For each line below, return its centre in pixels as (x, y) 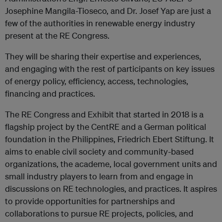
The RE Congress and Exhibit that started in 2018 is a (104, 114)
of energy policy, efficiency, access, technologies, (97, 81)
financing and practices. (50, 94)
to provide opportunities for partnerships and (90, 201)
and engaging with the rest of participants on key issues (110, 69)
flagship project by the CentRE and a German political (106, 127)
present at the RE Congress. (57, 36)
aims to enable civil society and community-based (99, 152)
